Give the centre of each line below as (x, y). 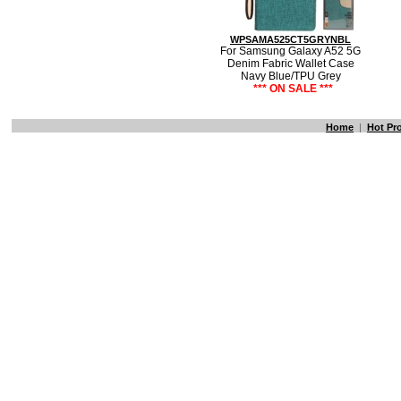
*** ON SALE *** (293, 89)
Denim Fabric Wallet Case (290, 64)
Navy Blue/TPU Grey (290, 76)
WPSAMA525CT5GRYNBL (290, 39)
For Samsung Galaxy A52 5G (290, 51)
